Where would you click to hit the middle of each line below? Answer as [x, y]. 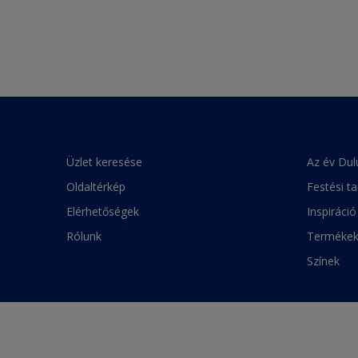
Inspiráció [331, 211]
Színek [323, 261]
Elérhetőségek [103, 211]
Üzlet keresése [104, 162]
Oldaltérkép [96, 187]
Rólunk [84, 236]
